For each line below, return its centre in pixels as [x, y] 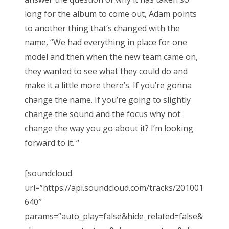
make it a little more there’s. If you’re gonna [108, 85]
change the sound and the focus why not [102, 114]
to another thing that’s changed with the [102, 28]
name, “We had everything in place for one [106, 42]
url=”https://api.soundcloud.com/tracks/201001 [114, 187]
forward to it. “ [52, 142]
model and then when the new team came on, [111, 56]
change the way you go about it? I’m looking [109, 128]
